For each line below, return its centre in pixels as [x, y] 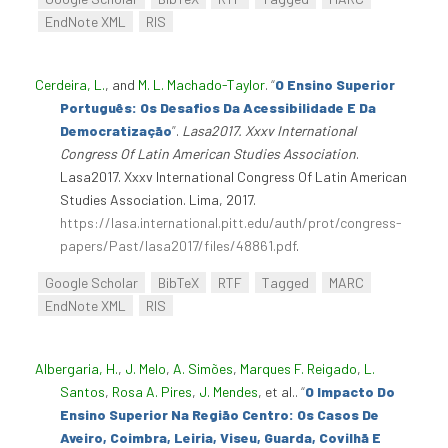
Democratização [116, 131]
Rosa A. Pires [152, 392]
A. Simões [203, 369]
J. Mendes [228, 392]
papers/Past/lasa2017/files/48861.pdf [178, 246]
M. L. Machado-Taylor [201, 85]
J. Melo [145, 369]
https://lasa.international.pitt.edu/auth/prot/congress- [231, 223]
